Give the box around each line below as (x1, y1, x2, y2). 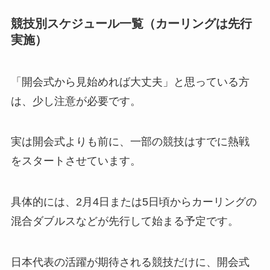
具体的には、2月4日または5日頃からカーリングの (10, 196, 257, 209)
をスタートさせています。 (10, 155, 141, 168)
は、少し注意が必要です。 (10, 95, 141, 107)
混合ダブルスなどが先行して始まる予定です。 (10, 215, 239, 228)
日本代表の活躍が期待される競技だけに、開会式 (10, 256, 250, 269)
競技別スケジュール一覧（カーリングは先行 (10, 17, 252, 31)
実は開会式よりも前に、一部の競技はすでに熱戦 (10, 136, 250, 148)
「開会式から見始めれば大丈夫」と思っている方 (10, 75, 250, 88)
